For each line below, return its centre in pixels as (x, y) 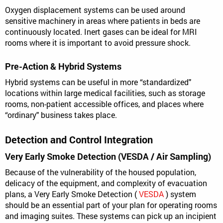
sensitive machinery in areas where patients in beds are (103, 20)
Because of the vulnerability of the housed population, (101, 172)
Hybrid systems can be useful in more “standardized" (98, 82)
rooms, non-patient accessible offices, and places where (104, 104)
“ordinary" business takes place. (61, 114)
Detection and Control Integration (79, 139)
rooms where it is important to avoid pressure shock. (98, 42)
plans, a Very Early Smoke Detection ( (72, 194)
